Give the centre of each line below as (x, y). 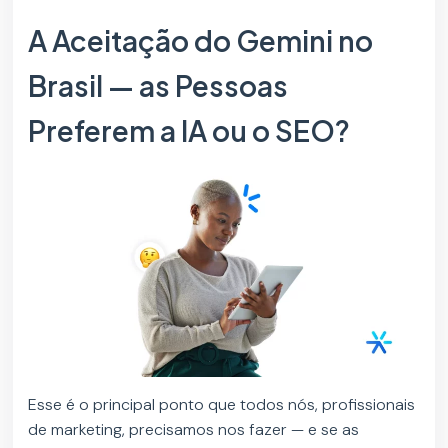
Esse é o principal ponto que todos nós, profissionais (222, 405)
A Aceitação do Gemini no (201, 41)
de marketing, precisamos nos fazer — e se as (194, 430)
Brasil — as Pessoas (158, 86)
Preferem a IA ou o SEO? (192, 131)
